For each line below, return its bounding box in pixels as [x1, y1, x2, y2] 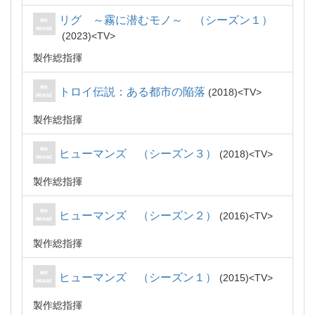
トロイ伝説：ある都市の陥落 [59, 86, 205, 98]
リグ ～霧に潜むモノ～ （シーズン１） [59, 14, 273, 26]
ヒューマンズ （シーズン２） [59, 210, 217, 221]
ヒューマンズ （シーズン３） [59, 148, 217, 160]
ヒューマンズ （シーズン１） [59, 271, 217, 283]
